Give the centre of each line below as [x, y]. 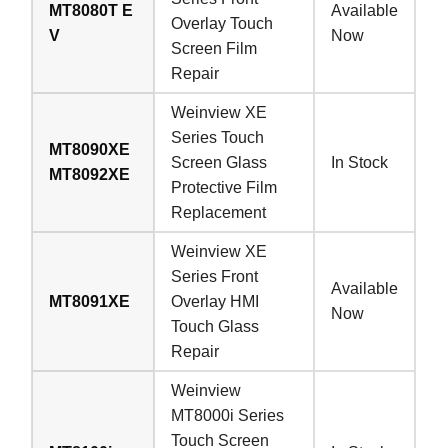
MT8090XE [90, 149]
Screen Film [214, 48]
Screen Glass [219, 162]
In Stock [360, 162]
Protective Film [224, 187]
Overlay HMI [215, 301]
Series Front [215, 276]
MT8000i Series [228, 415]
